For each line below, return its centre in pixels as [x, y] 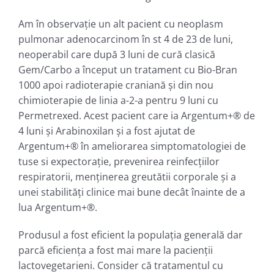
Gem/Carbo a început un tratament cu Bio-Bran [128, 69]
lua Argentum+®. [58, 207]
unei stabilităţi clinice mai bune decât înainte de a [132, 192]
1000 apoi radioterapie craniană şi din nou [116, 85]
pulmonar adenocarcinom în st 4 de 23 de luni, [126, 39]
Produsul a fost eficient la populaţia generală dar [131, 235]
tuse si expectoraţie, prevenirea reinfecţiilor [119, 161]
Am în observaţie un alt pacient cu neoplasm [121, 24]
